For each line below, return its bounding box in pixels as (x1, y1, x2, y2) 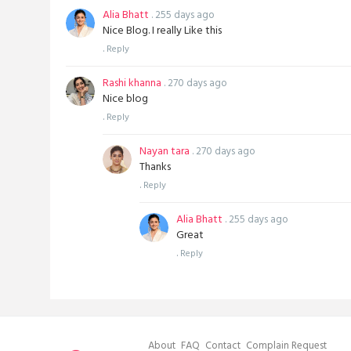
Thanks (139, 157, 171, 179)
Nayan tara (139, 142, 190, 164)
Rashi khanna (103, 74, 161, 96)
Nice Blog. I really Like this (103, 21, 222, 43)
